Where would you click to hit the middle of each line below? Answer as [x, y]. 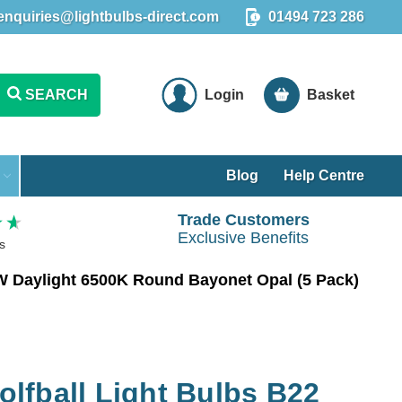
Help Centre [324, 175]
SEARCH [56, 94]
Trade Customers [243, 220]
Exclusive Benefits [244, 238]
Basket [331, 94]
